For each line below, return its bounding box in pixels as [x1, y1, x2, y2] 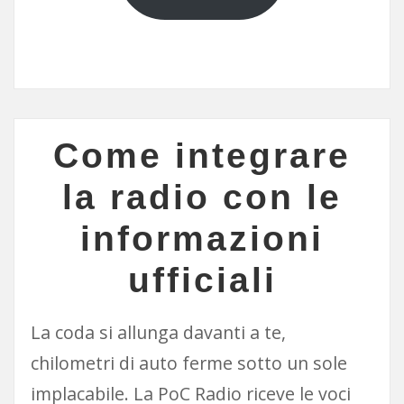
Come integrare [53, 136, 351, 176]
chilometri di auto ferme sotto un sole [30, 351, 347, 376]
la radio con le [62, 178, 342, 217]
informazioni [80, 219, 324, 259]
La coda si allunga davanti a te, [30, 320, 286, 345]
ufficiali [127, 261, 277, 300]
